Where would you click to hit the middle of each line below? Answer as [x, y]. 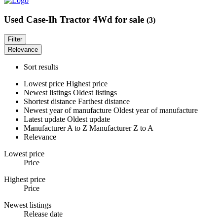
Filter [15, 39]
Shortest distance [51, 102]
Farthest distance [104, 102]
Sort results [41, 67]
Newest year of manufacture [69, 110]
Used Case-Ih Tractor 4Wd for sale [75, 19]
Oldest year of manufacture [156, 110]
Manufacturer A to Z [56, 128]
